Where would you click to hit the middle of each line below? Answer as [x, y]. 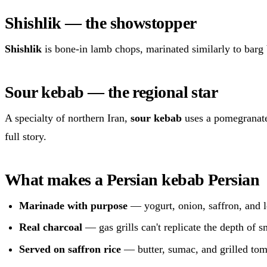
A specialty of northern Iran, [68, 118]
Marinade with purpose [73, 205]
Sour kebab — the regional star [111, 92]
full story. [26, 136]
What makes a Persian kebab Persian [132, 179]
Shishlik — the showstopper [101, 23]
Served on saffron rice [70, 249]
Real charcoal [51, 227]
